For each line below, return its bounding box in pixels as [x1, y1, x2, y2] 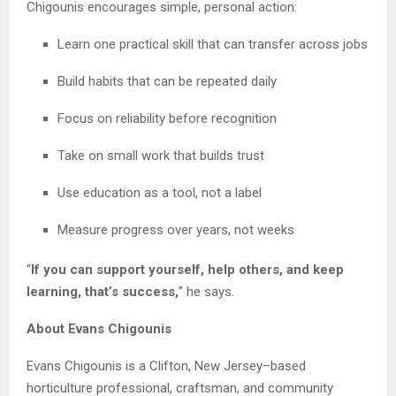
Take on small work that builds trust [57, 147, 264, 164]
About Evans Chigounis [27, 320, 171, 337]
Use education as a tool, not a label [57, 184, 262, 201]
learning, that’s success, [27, 283, 179, 300]
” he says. [179, 283, 234, 300]
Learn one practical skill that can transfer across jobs [57, 35, 368, 52]
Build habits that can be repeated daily [57, 72, 277, 89]
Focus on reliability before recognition [57, 110, 277, 126]
